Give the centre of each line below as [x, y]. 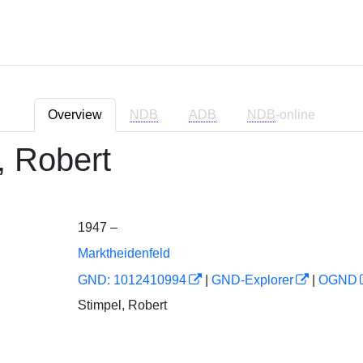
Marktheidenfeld [124, 253]
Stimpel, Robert [122, 305]
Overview [75, 115]
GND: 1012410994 [132, 280]
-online [295, 115]
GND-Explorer [252, 280]
